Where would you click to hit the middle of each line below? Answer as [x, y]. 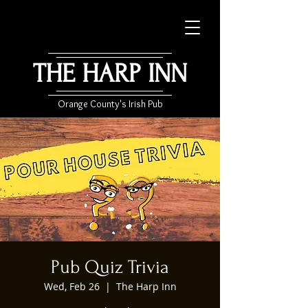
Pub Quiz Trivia [110, 267]
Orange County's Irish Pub [110, 104]
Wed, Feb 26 [71, 286]
